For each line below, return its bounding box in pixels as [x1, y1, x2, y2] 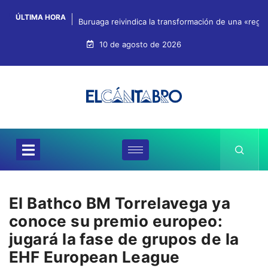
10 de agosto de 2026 [97, 39, 181, 49]
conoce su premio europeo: [9, 212, 223, 231]
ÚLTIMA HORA [14, 12, 66, 22]
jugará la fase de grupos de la [9, 230, 239, 249]
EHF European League [9, 248, 180, 267]
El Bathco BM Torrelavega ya [9, 194, 231, 213]
